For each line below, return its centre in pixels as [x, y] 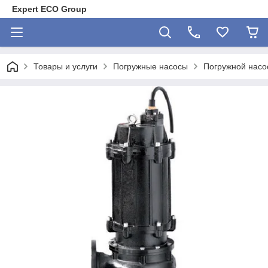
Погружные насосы [150, 66]
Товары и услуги [66, 66]
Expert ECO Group [49, 9]
